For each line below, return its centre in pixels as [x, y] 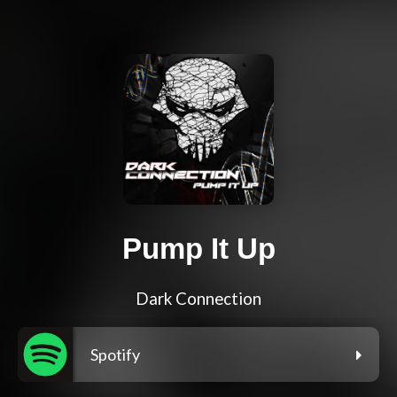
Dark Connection [198, 299]
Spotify [115, 355]
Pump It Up [198, 249]
